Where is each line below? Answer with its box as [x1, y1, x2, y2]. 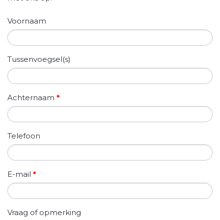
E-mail [7, 169, 33, 179]
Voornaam [7, 16, 46, 26]
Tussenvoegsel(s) [7, 55, 71, 64]
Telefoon [7, 131, 40, 141]
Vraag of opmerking [7, 208, 81, 218]
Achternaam [7, 93, 56, 103]
